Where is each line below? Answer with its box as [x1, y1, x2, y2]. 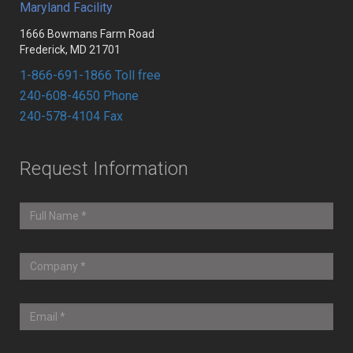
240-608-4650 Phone [20, 88, 139, 103]
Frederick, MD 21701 [20, 43, 121, 56]
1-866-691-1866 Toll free [20, 68, 161, 83]
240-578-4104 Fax [20, 109, 123, 124]
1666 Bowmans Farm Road [20, 28, 154, 40]
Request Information [20, 158, 188, 180]
